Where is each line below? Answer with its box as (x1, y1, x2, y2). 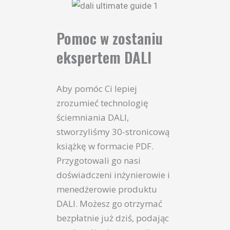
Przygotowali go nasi (56, 155, 141, 167)
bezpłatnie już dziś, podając (56, 212, 169, 224)
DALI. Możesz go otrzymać (56, 198, 162, 210)
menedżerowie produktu (56, 183, 157, 196)
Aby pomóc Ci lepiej (56, 83, 137, 95)
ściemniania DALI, (56, 111, 129, 124)
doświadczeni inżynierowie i (56, 169, 170, 181)
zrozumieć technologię (56, 97, 148, 109)
